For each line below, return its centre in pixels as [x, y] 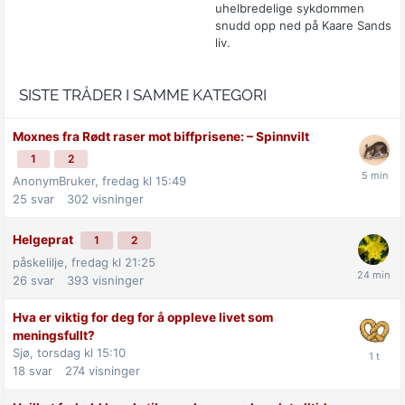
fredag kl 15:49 [144, 180]
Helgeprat [44, 239]
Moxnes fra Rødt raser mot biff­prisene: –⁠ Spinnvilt [161, 136]
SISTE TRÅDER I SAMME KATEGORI [143, 94]
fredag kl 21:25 [113, 262]
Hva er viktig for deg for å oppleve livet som [143, 317]
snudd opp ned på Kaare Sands [303, 25]
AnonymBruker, [57, 180]
